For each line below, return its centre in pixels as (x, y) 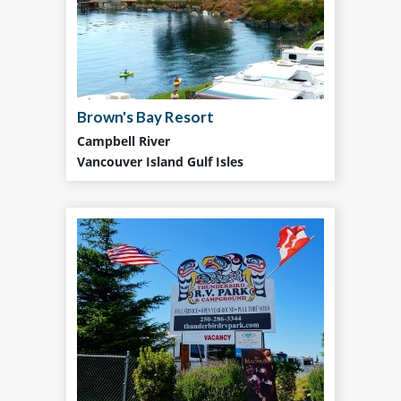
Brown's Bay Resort (145, 117)
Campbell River (124, 141)
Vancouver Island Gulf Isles (160, 162)
